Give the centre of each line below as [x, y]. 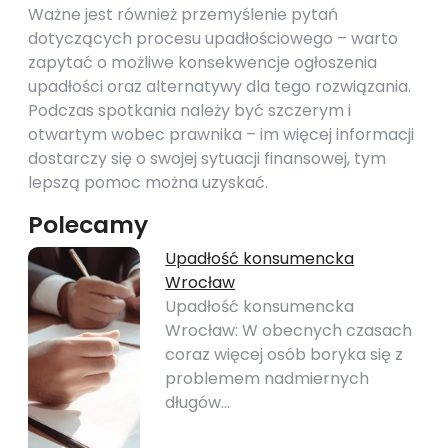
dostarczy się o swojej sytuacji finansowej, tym [207, 158]
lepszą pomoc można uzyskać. [148, 182]
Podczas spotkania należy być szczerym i [189, 110]
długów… [198, 402]
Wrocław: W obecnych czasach [289, 330]
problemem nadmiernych [267, 378]
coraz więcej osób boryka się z [284, 354]
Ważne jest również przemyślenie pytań [183, 14]
